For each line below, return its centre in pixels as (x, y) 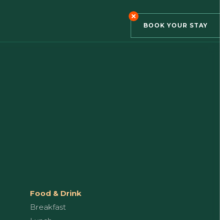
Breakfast (48, 207)
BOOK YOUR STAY (176, 26)
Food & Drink (56, 193)
